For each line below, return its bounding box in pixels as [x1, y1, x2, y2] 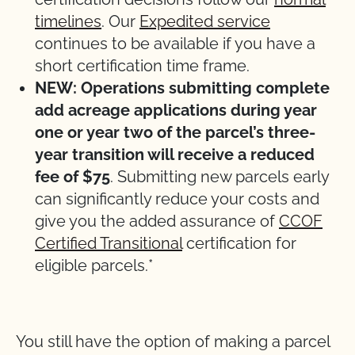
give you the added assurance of [35, 212, 279, 231]
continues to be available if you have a [35, 34, 315, 53]
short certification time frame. [35, 56, 250, 75]
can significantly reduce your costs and [35, 189, 319, 208]
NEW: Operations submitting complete [35, 78, 330, 97]
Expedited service [139, 12, 270, 31]
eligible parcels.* [35, 256, 153, 275]
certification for [182, 234, 296, 253]
